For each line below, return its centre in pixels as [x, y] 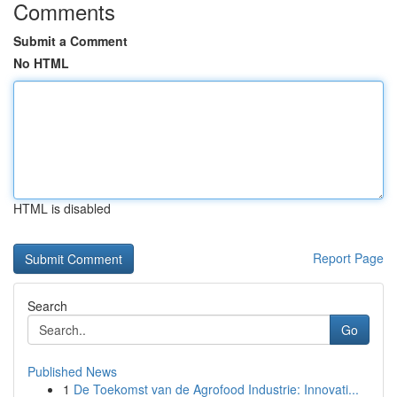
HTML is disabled [62, 208]
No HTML [41, 63]
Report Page [348, 258]
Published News [72, 371]
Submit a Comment [70, 41]
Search [47, 306]
